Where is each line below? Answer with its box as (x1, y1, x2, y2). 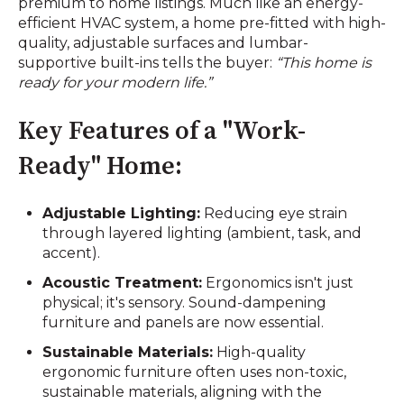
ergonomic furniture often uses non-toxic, (42, 363, 347, 381)
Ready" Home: (18, 150, 182, 182)
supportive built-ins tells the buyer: (18, 54, 276, 72)
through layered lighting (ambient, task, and (42, 224, 363, 242)
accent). (42, 243, 101, 262)
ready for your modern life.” (18, 74, 212, 92)
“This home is (276, 54, 372, 72)
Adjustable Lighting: (42, 204, 201, 222)
